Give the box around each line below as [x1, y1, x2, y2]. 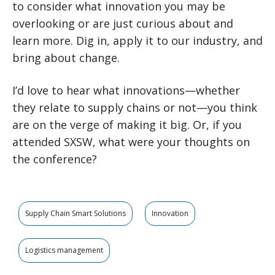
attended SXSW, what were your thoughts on [12, 134, 250, 150]
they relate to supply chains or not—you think [12, 100, 257, 115]
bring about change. [12, 50, 120, 66]
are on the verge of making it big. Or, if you [12, 117, 242, 133]
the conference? [12, 152, 97, 167]
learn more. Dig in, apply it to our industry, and [12, 33, 263, 48]
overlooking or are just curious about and [12, 16, 233, 31]
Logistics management [25, 245, 103, 256]
